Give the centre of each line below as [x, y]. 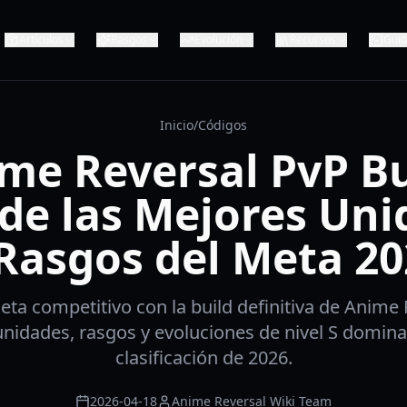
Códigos [223, 125]
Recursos [313, 40]
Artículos [41, 40]
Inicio [177, 125]
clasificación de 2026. [203, 357]
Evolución [218, 40]
